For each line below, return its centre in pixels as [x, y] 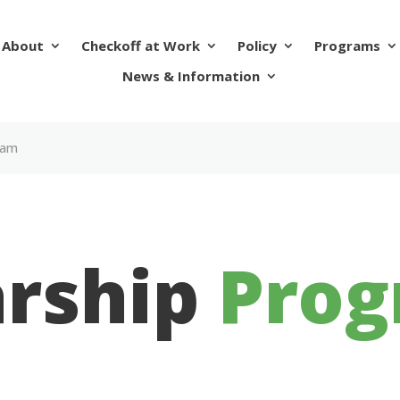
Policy [257, 46]
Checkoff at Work [140, 46]
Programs [347, 46]
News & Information [191, 76]
